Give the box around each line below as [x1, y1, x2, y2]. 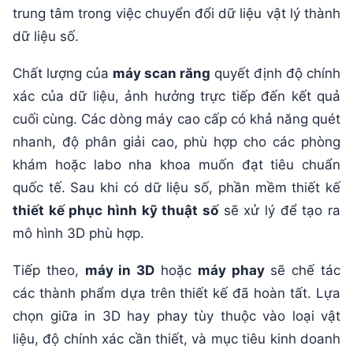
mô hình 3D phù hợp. [13, 225, 144, 241]
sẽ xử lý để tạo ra [218, 202, 340, 218]
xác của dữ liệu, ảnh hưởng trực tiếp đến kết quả [13, 87, 340, 104]
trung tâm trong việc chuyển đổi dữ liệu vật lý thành [13, 5, 340, 21]
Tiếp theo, [13, 262, 85, 278]
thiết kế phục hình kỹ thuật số [13, 202, 218, 218]
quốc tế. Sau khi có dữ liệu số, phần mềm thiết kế [13, 179, 340, 195]
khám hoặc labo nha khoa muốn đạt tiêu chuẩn [13, 156, 340, 173]
